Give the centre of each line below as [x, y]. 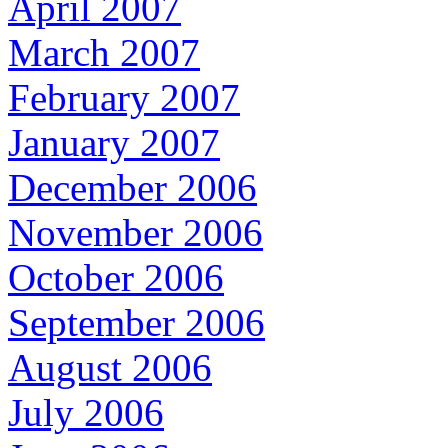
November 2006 [135, 233]
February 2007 [124, 98]
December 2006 [132, 188]
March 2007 [104, 53]
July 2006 [86, 413]
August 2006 [110, 368]
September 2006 [136, 323]
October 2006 [116, 278]
